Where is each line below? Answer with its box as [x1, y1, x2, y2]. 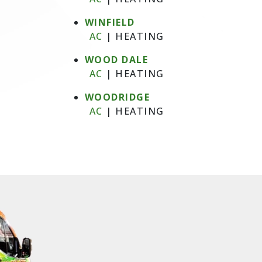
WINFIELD [84, 16, 135, 29]
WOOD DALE [84, 53, 148, 66]
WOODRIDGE [84, 91, 150, 104]
